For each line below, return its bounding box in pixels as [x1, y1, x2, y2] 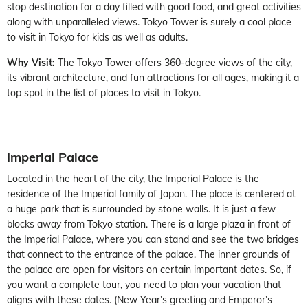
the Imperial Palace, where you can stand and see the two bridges [7, 233, 299, 245]
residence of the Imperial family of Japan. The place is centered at [7, 188, 296, 200]
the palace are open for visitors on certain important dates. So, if [7, 263, 291, 276]
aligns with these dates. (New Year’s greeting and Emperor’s [7, 294, 272, 306]
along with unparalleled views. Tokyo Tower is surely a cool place [7, 16, 291, 28]
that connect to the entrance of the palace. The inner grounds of [7, 248, 290, 261]
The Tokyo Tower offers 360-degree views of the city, [58, 56, 292, 69]
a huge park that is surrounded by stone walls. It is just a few [7, 203, 276, 215]
